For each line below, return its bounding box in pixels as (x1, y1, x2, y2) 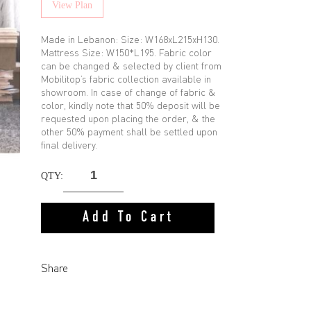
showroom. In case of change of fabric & (41, 86, 216, 98)
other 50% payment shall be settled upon (41, 126, 217, 137)
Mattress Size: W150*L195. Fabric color (41, 47, 212, 58)
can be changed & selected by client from (41, 60, 221, 72)
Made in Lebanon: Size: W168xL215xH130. (41, 33, 219, 45)
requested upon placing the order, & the (41, 112, 215, 124)
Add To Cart (82, 210, 174, 226)
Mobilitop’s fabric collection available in (41, 73, 211, 85)
